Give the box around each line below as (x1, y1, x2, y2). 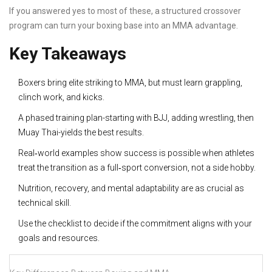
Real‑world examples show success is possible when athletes (18, 148, 254, 158)
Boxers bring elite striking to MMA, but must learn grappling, (18, 78, 242, 88)
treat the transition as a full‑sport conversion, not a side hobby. (18, 163, 256, 173)
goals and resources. (18, 233, 100, 243)
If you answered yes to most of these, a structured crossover (9, 6, 241, 16)
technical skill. (18, 198, 71, 208)
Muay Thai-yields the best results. (18, 127, 144, 138)
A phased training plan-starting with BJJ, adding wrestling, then (18, 113, 254, 123)
